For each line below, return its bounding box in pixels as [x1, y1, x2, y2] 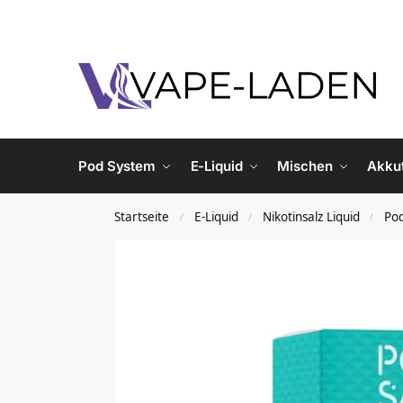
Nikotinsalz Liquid [262, 209, 360, 225]
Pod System [78, 157, 156, 175]
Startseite [114, 209, 170, 225]
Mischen [277, 157, 333, 175]
